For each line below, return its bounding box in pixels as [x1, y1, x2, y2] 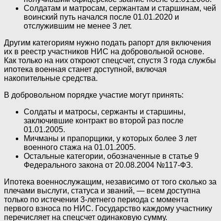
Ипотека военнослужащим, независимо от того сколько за [4, 177, 217, 186]
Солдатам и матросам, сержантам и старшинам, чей [24, 3, 216, 12]
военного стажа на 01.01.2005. [24, 143, 136, 151]
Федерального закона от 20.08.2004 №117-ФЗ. [24, 160, 193, 169]
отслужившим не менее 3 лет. [24, 21, 132, 30]
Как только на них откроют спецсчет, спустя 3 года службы [4, 56, 216, 65]
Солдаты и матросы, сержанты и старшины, [24, 107, 185, 116]
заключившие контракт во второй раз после [24, 116, 184, 125]
